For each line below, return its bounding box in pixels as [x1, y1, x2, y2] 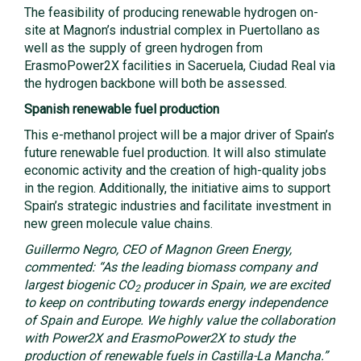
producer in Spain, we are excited [140, 277, 330, 293]
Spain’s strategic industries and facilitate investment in [24, 198, 331, 214]
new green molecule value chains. [24, 216, 213, 231]
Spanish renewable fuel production [24, 102, 219, 117]
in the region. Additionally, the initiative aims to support [24, 180, 330, 196]
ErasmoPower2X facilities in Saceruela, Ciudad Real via [24, 58, 335, 73]
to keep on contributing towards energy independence [24, 295, 327, 310]
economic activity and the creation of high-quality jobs [24, 163, 326, 178]
